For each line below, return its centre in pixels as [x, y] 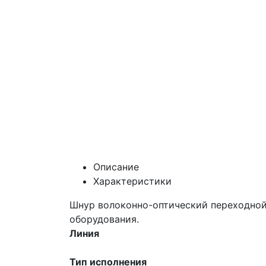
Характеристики [132, 181]
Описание [116, 167]
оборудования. [104, 219]
